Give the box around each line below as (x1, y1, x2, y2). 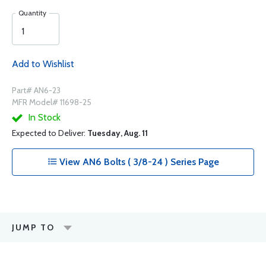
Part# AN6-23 (12, 85, 61, 96)
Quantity (18, 8, 46, 18)
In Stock (26, 112, 61, 123)
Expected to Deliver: (12, 128, 87, 139)
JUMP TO (12, 222, 55, 233)
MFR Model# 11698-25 (12, 97, 91, 108)
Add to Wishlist (12, 58, 74, 70)
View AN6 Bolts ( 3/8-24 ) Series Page (56, 156, 219, 168)
